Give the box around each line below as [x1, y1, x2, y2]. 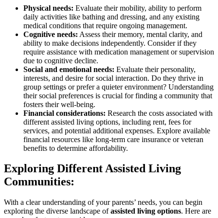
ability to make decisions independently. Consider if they [23, 38, 197, 47]
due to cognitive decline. [23, 56, 98, 65]
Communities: [4, 175, 74, 188]
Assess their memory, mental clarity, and [78, 30, 202, 38]
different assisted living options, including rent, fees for [23, 117, 191, 126]
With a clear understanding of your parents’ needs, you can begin [4, 198, 202, 207]
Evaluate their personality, [114, 65, 196, 73]
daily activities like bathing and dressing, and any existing [23, 12, 200, 21]
